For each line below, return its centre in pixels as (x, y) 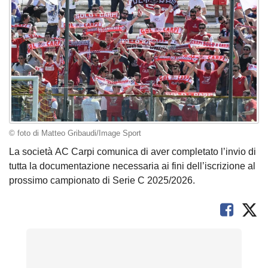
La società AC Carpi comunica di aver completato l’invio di (133, 152)
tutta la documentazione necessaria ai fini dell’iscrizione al (132, 166)
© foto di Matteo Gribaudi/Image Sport (75, 133)
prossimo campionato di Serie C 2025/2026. (102, 181)
